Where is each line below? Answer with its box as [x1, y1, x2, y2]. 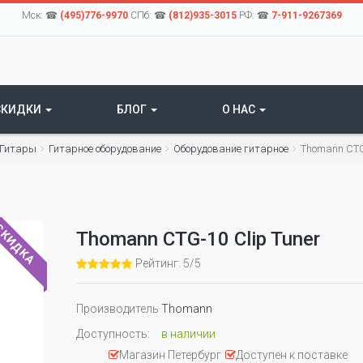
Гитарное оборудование [49, 143, 161, 155]
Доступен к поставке [236, 348, 348, 361]
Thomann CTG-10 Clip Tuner [76, 228, 320, 250]
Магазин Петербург [119, 348, 221, 361]
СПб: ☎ [127, 10, 169, 21]
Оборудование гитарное [173, 143, 288, 155]
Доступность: [76, 327, 150, 340]
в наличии [161, 327, 216, 340]
